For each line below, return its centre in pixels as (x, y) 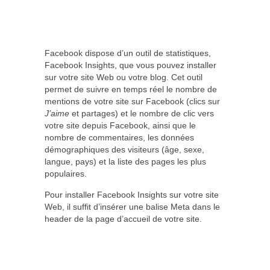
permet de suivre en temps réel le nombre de (131, 89)
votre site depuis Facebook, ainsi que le (120, 125)
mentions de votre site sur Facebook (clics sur (132, 101)
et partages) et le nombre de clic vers (142, 113)
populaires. (66, 174)
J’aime (57, 113)
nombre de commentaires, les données (119, 137)
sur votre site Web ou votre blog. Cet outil (124, 77)
